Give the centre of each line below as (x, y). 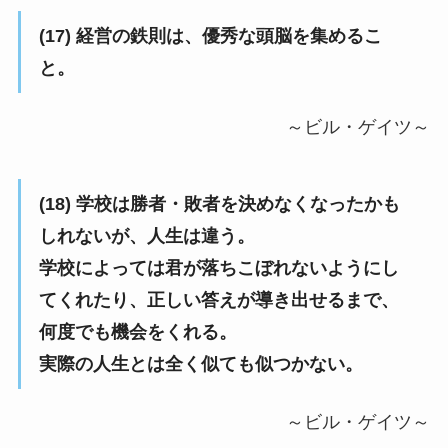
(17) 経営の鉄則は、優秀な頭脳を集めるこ (210, 35)
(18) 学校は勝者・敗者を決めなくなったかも (219, 203)
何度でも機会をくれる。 (137, 331)
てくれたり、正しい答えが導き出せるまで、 (218, 299)
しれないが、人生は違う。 (146, 235)
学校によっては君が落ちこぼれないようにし (218, 267)
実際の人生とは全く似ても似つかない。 (200, 363)
